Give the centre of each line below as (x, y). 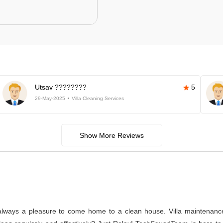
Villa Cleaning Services (98, 98)
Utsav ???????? (60, 87)
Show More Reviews (111, 135)
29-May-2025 (50, 98)
